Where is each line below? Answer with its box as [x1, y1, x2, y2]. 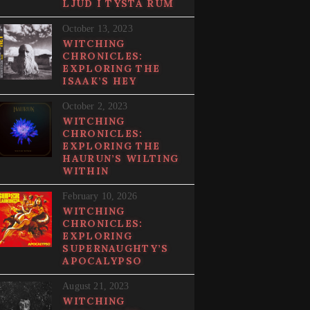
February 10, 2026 [62, 191, 137, 202]
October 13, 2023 [62, 24, 133, 35]
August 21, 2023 [62, 281, 129, 292]
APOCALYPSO [62, 255, 143, 268]
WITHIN [62, 165, 109, 178]
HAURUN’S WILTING [62, 152, 179, 165]
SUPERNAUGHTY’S [62, 242, 169, 255]
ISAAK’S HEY [62, 75, 137, 88]
